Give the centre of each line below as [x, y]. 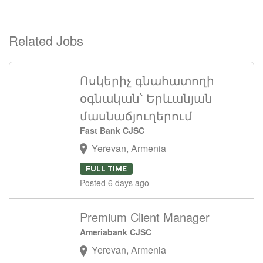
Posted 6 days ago [114, 183]
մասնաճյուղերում [136, 115]
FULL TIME [106, 169]
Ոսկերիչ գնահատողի [147, 80]
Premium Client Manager [145, 217]
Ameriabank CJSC [116, 232]
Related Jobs [46, 40]
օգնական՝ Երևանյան [146, 98]
